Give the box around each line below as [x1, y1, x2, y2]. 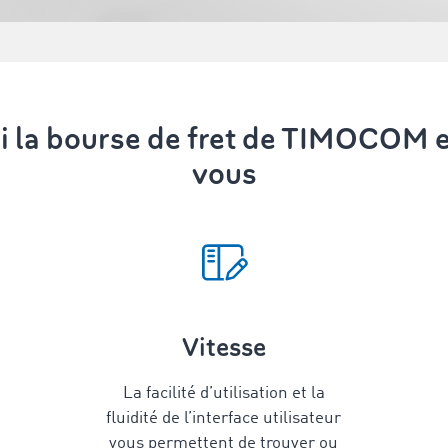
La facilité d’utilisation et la [122, 385, 325, 402]
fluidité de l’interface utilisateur [106, 410, 342, 427]
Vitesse [181, 331, 266, 364]
